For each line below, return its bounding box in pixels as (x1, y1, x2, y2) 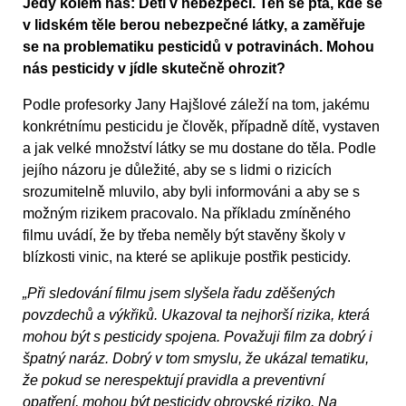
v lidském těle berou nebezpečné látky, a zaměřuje (23, 17, 365, 34)
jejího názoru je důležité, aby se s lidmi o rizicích (23, 162, 332, 179)
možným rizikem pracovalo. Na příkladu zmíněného (23, 206, 351, 222)
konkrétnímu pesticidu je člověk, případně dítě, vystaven (23, 119, 380, 135)
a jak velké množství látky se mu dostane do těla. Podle (23, 140, 376, 157)
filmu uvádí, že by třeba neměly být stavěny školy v (23, 227, 345, 244)
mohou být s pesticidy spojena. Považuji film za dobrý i (23, 329, 372, 345)
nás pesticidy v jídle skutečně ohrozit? (23, 61, 285, 77)
